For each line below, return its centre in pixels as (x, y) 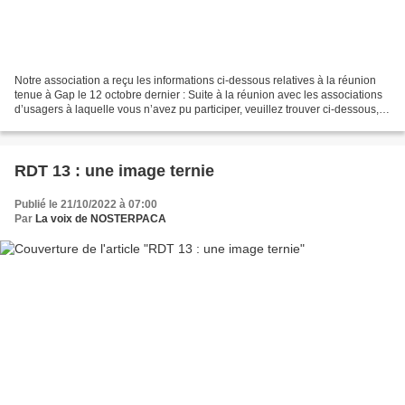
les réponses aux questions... (86, 123)
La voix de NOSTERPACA (101, 218)
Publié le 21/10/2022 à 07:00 (86, 204)
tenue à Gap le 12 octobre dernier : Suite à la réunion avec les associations (198, 94)
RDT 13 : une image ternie (114, 170)
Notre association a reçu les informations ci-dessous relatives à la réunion (195, 80)
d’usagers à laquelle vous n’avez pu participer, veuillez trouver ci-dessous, (197, 109)
